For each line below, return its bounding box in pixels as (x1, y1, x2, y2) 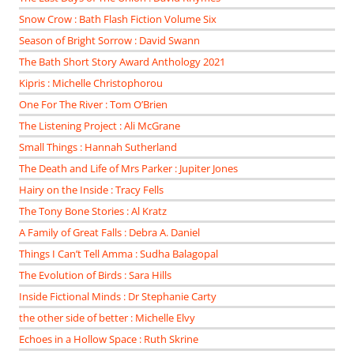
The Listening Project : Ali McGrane (19, 119, 180, 134)
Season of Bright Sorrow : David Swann (19, 33, 200, 48)
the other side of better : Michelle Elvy (19, 311, 195, 326)
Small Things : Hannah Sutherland (19, 140, 177, 155)
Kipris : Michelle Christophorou (19, 76, 163, 91)
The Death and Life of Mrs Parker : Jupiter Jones (19, 161, 238, 176)
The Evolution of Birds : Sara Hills (19, 268, 171, 283)
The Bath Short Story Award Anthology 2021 (19, 55, 225, 70)
